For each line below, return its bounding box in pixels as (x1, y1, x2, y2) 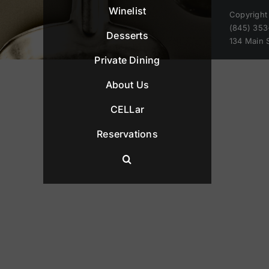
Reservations (97, 128, 158, 141)
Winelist (108, 5, 147, 17)
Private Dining (94, 54, 160, 67)
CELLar (110, 103, 145, 116)
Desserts (106, 29, 148, 42)
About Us (105, 79, 150, 91)
